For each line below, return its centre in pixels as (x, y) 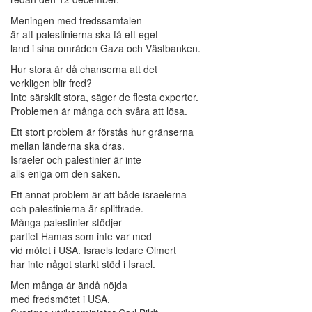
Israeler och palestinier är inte (76, 160)
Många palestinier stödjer (66, 223)
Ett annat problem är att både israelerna (99, 195)
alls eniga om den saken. (65, 174)
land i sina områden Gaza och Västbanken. (106, 48)
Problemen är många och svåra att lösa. (99, 111)
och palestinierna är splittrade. (77, 209)
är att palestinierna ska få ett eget (84, 34)
